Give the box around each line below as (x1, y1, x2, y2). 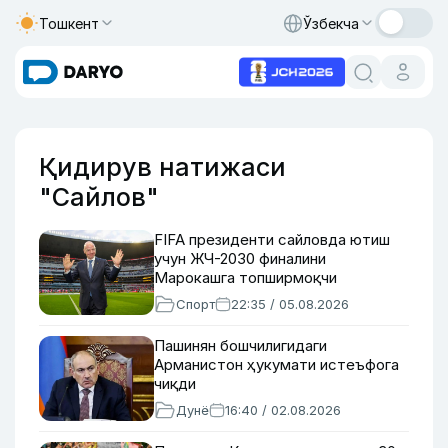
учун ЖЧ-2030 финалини (154, 249, 326, 268)
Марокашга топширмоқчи (154, 268, 337, 287)
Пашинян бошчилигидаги (154, 336, 327, 355)
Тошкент (39, 14, 99, 32)
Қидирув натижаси (39, 152, 286, 182)
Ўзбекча (303, 14, 359, 32)
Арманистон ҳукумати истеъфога (154, 355, 399, 374)
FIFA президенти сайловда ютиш (154, 230, 390, 249)
